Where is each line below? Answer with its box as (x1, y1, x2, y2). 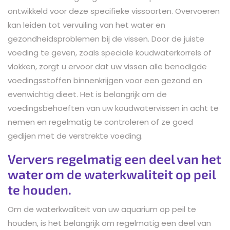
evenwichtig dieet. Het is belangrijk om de (8, 88, 167, 100)
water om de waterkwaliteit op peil (8, 166, 216, 182)
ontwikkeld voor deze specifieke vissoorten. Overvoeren (8, 5, 220, 16)
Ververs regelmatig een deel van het (8, 150, 221, 166)
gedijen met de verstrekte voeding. (8, 130, 143, 141)
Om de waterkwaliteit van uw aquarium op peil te (8, 203, 196, 215)
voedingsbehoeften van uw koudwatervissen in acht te (8, 102, 219, 113)
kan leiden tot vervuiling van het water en (8, 19, 165, 30)
